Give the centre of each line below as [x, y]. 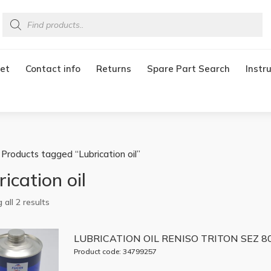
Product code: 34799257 [115, 251]
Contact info [53, 68]
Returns [113, 68]
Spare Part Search [188, 68]
